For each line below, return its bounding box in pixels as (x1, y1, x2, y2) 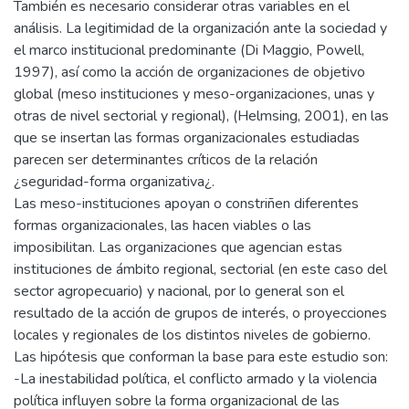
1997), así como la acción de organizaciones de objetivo (14, 62, 365, 83)
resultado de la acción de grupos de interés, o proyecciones (14, 303, 387, 324)
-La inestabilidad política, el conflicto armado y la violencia (14, 369, 377, 390)
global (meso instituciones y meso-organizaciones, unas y (14, 84, 374, 105)
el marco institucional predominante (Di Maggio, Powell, (14, 40, 364, 61)
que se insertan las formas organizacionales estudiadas (14, 128, 360, 149)
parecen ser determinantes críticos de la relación (14, 150, 318, 171)
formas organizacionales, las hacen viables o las (14, 215, 311, 236)
